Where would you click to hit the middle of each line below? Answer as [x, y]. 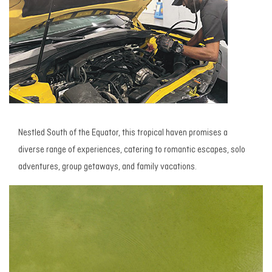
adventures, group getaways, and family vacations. [107, 168]
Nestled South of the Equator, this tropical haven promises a [123, 134]
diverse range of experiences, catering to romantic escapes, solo [132, 151]
